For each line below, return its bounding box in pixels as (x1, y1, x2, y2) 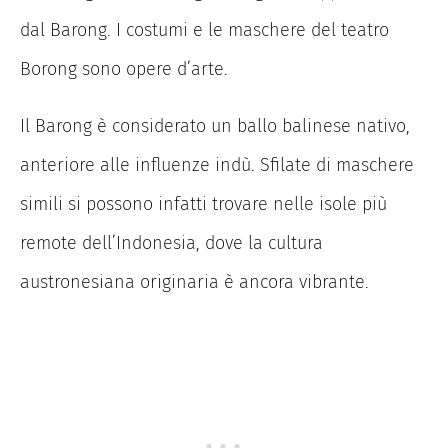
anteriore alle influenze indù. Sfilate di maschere (20, 153, 414, 176)
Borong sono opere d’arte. (20, 57, 228, 80)
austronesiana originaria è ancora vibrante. (20, 270, 369, 293)
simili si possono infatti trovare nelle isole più (20, 192, 387, 215)
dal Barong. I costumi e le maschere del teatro (20, 18, 389, 41)
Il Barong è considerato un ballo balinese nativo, (20, 114, 410, 137)
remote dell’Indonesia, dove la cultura (20, 231, 323, 254)
